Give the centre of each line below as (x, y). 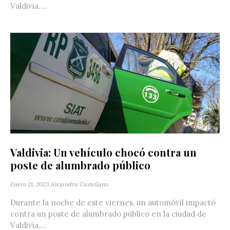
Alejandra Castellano (80, 184)
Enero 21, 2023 (30, 184)
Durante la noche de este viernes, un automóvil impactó (113, 202)
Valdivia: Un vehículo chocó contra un (103, 152)
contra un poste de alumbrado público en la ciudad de (108, 214)
